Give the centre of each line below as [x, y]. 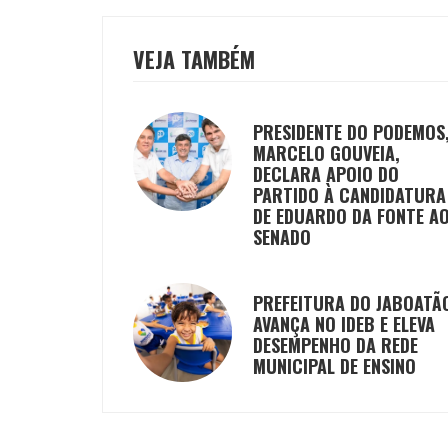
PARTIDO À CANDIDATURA [349, 195]
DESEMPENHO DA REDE [335, 345]
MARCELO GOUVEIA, [326, 153]
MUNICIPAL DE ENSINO [334, 366]
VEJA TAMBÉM [194, 59]
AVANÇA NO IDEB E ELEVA [344, 324]
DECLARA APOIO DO [326, 174]
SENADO [282, 237]
